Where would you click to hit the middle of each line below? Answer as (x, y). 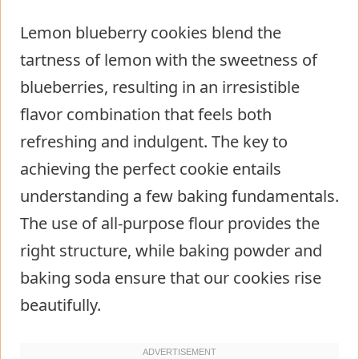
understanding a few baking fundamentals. (179, 196)
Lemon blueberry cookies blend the (151, 32)
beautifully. (61, 305)
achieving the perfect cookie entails (151, 168)
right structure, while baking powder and (171, 250)
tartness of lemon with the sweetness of (169, 59)
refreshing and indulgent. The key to (154, 141)
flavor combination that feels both (146, 114)
